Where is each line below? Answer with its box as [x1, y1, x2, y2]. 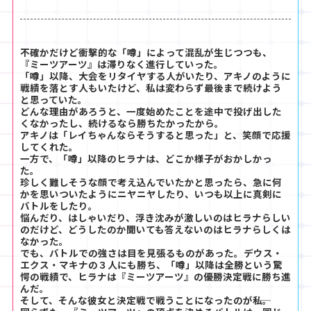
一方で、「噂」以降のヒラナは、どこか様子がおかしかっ [20, 151, 272, 166]
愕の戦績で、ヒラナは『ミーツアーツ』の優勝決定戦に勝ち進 [20, 269, 291, 284]
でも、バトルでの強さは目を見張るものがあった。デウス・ [20, 246, 283, 260]
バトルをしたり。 [20, 199, 98, 213]
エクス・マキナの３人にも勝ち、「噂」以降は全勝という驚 [20, 258, 283, 272]
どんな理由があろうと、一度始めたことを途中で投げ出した [20, 104, 282, 119]
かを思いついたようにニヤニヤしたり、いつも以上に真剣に [20, 187, 282, 201]
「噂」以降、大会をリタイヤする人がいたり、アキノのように [20, 69, 291, 83]
